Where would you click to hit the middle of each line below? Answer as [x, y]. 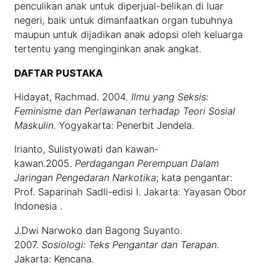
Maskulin [34, 125]
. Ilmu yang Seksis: [167, 96]
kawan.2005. [45, 164]
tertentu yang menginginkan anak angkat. [108, 49]
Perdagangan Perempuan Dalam [147, 164]
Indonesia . [39, 206]
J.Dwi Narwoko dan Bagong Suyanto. [99, 230]
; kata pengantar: [194, 178]
